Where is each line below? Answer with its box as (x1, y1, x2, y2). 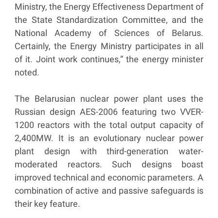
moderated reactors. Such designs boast (15, 159, 203, 170)
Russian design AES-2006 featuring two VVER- (15, 107, 203, 117)
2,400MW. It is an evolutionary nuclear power (15, 133, 203, 144)
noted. (15, 67, 39, 78)
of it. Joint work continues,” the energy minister (15, 54, 203, 65)
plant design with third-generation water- (15, 146, 203, 157)
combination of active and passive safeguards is (15, 185, 203, 196)
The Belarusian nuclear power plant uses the (15, 93, 203, 104)
